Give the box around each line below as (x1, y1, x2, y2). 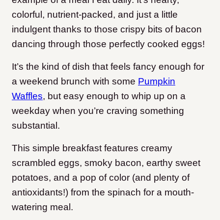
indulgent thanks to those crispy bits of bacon (12, 24, 202, 34)
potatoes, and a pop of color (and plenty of (12, 172, 190, 183)
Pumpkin (138, 76, 175, 86)
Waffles (12, 91, 43, 101)
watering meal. (12, 202, 73, 212)
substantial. (12, 120, 60, 131)
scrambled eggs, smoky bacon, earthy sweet (12, 158, 200, 168)
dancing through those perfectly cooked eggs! (12, 39, 205, 49)
